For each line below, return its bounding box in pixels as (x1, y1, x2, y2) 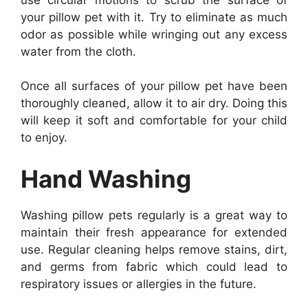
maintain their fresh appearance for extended (21, 225, 287, 239)
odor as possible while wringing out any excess (21, 27, 287, 41)
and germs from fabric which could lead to (21, 259, 287, 274)
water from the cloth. (21, 44, 136, 58)
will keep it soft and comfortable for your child (21, 113, 287, 127)
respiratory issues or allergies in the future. (21, 276, 256, 291)
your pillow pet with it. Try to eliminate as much (21, 10, 287, 24)
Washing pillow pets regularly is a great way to (21, 208, 287, 222)
